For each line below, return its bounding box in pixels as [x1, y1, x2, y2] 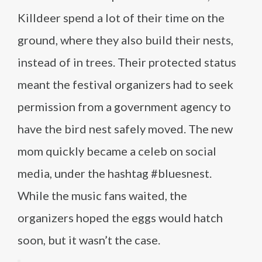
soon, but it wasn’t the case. [18, 233, 160, 247]
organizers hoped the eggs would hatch [18, 211, 223, 225]
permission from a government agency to [18, 99, 231, 114]
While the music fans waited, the [18, 188, 187, 203]
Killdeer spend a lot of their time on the [18, 11, 225, 25]
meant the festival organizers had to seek [18, 77, 233, 92]
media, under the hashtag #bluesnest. [18, 166, 212, 181]
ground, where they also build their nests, [18, 33, 233, 47]
